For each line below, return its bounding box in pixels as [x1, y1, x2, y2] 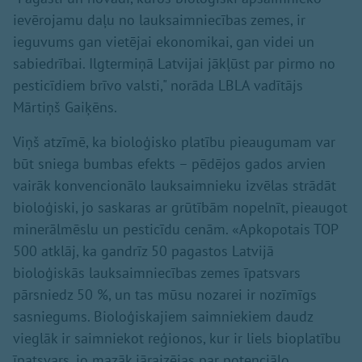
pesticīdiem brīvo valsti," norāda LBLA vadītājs [13, 75, 303, 95]
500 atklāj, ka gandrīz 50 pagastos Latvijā [13, 241, 274, 260]
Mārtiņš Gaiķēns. [13, 97, 117, 116]
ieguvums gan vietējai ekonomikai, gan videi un [13, 32, 314, 51]
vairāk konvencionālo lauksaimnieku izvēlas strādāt [13, 175, 336, 195]
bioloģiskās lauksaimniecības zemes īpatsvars [13, 263, 301, 282]
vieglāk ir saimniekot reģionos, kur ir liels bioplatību [13, 328, 341, 347]
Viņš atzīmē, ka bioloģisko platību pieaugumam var [13, 132, 335, 151]
